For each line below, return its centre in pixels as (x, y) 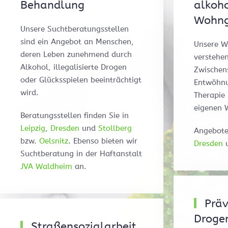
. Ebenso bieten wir (103, 141)
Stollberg (115, 129)
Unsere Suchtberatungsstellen (75, 29)
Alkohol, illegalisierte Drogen (74, 67)
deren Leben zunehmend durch (76, 55)
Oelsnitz (54, 141)
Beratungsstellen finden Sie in (75, 116)
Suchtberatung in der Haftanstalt (81, 154)
